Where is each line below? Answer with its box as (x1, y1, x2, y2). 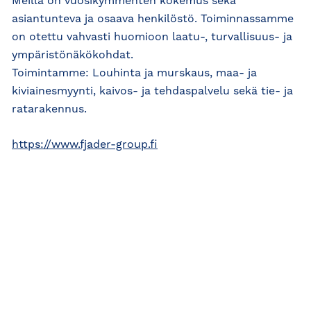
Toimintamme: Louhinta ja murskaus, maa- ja (12, 68, 257, 79)
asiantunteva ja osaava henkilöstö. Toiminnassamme (12, 14, 294, 25)
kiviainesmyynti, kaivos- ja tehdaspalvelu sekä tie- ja (12, 86, 293, 97)
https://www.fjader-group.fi (12, 140, 158, 151)
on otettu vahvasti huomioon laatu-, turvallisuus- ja (12, 32, 292, 43)
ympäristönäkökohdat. (12, 50, 133, 61)
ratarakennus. (12, 104, 87, 115)
